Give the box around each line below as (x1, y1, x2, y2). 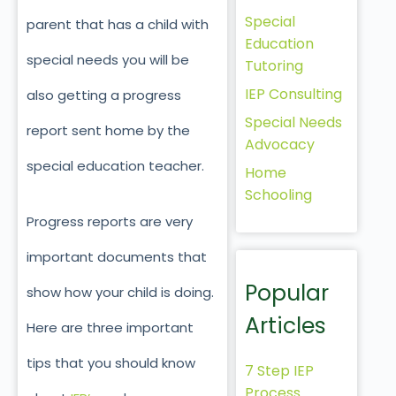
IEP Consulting (244, 83, 342, 104)
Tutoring (244, 55, 303, 76)
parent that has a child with (27, 15, 209, 34)
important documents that (27, 247, 207, 266)
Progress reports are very (27, 211, 193, 231)
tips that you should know (27, 353, 195, 372)
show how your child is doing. (27, 282, 214, 301)
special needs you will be (27, 50, 189, 70)
